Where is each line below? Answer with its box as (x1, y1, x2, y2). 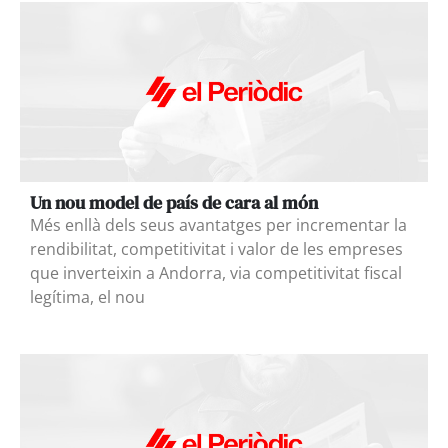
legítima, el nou (30, 286, 145, 309)
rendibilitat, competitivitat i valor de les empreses (30, 238, 403, 261)
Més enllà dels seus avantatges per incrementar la (30, 214, 407, 237)
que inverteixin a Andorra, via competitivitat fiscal (30, 262, 402, 285)
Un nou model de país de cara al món (30, 190, 318, 216)
